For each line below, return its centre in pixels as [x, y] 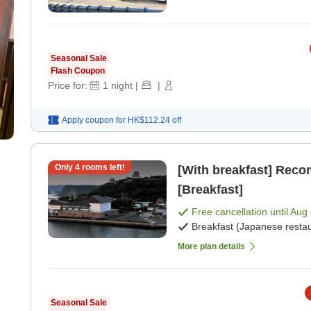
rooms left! [102, 168]
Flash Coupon [78, 71]
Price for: [68, 86]
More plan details [211, 246]
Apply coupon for [94, 120]
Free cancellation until [241, 212]
